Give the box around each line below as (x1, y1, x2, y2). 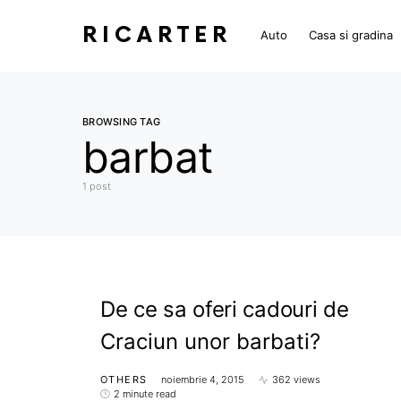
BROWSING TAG (82, 115, 161, 128)
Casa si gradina (309, 28, 393, 42)
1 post (82, 180, 111, 192)
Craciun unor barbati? (100, 328, 320, 354)
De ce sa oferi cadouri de (100, 296, 349, 322)
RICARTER (82, 21, 232, 48)
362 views (272, 373, 321, 386)
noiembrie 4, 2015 (161, 373, 245, 386)
